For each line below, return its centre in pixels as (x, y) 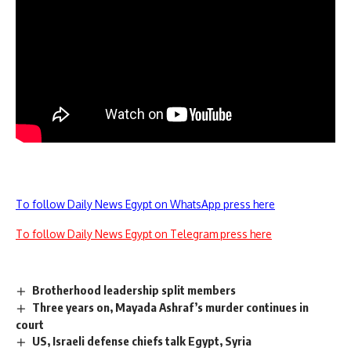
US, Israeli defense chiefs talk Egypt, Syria (142, 340)
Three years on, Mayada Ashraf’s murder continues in (171, 307)
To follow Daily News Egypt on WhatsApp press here (145, 204)
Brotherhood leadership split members (134, 290)
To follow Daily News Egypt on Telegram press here (144, 234)
